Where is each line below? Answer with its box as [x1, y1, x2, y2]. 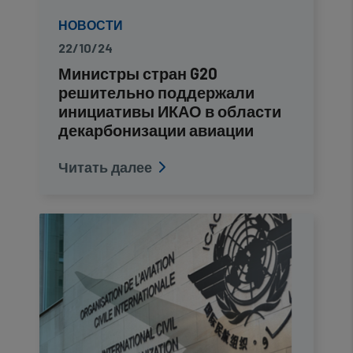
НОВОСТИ [58, 17, 123, 32]
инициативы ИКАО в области [58, 102, 281, 121]
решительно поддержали [58, 83, 255, 102]
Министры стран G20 [58, 64, 217, 83]
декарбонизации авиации [58, 121, 254, 139]
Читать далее [58, 158, 152, 176]
